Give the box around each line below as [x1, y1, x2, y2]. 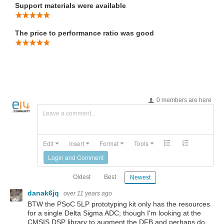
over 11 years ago [63, 190, 112, 197]
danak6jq [27, 189, 61, 197]
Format [99, 138, 118, 147]
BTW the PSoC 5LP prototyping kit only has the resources [27, 199, 210, 208]
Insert [69, 138, 84, 147]
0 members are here [155, 96, 211, 103]
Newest [129, 174, 150, 181]
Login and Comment [48, 152, 103, 161]
